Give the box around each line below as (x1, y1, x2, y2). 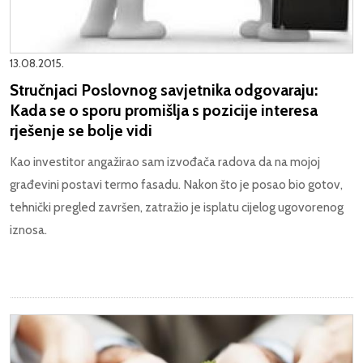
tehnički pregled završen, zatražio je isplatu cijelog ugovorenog (10, 199, 344, 216)
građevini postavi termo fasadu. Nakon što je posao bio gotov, (10, 177, 343, 193)
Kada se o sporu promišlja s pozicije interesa (10, 100, 318, 121)
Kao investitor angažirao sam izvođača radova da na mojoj (10, 154, 320, 170)
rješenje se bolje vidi (10, 121, 152, 141)
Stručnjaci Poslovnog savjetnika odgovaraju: (10, 80, 318, 100)
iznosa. (10, 222, 47, 238)
